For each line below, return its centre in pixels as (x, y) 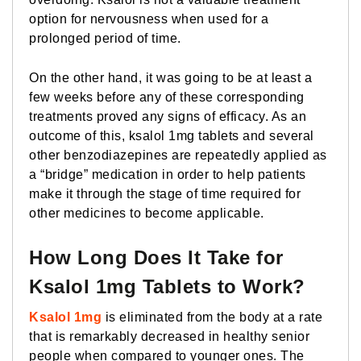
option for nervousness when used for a (149, 19)
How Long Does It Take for (156, 257)
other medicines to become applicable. (147, 213)
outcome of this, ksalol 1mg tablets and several (172, 135)
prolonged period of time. (105, 38)
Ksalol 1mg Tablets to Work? (167, 286)
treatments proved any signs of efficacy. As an (168, 116)
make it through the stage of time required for (165, 193)
